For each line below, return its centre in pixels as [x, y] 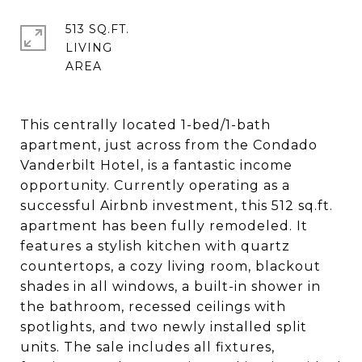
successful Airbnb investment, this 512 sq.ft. [177, 206]
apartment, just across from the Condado [169, 145]
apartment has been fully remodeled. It [164, 226]
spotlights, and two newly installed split [164, 327]
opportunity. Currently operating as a [155, 185]
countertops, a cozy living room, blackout [170, 266]
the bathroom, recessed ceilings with [153, 307]
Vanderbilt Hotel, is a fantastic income [156, 165]
